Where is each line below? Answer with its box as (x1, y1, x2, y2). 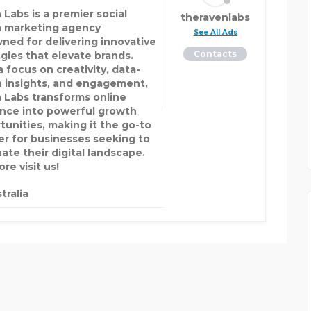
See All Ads (193, 28, 237, 37)
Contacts (194, 49, 237, 60)
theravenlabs (180, 11, 250, 24)
